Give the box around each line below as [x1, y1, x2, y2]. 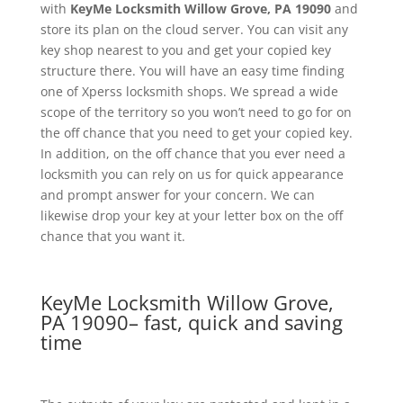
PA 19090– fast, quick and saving [40, 309, 343, 336]
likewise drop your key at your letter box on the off [40, 207, 343, 225]
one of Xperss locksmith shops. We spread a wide [40, 83, 338, 101]
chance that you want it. [40, 228, 185, 246]
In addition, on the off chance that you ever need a [40, 145, 345, 163]
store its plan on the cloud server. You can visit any [40, 21, 348, 39]
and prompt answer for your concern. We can [40, 186, 315, 204]
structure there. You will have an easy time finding [40, 62, 345, 80]
